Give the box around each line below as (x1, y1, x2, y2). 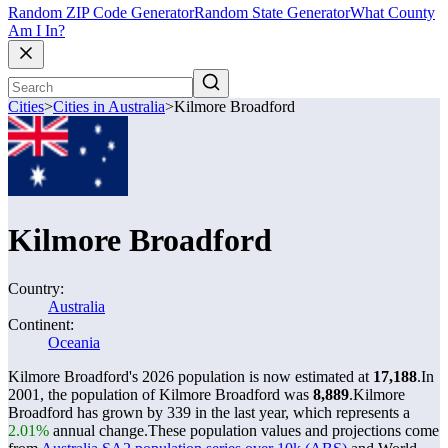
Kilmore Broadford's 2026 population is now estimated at (8, 368, 373, 385)
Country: (8, 280, 64, 297)
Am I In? (8, 22, 65, 40)
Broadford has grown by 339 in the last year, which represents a (8, 404, 410, 421)
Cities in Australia (53, 98, 165, 116)
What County (350, 4, 435, 22)
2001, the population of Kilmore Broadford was (8, 386, 313, 403)
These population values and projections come (148, 422, 439, 439)
